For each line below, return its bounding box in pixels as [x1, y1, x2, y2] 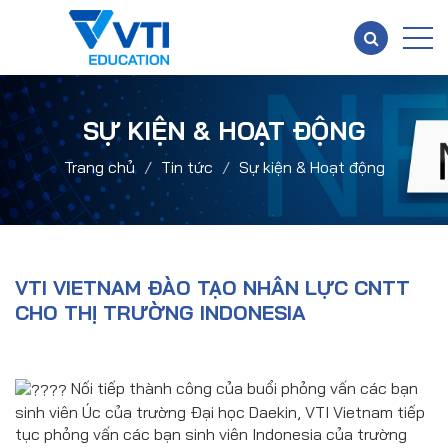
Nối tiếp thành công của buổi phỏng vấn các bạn [67, 378, 418, 399]
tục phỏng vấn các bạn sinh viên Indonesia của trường [15, 424, 407, 445]
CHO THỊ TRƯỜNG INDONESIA [15, 300, 306, 326]
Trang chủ [63, 157, 135, 178]
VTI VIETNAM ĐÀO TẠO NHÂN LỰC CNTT [15, 275, 410, 301]
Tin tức [160, 157, 213, 178]
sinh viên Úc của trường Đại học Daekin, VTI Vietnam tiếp [15, 402, 425, 423]
